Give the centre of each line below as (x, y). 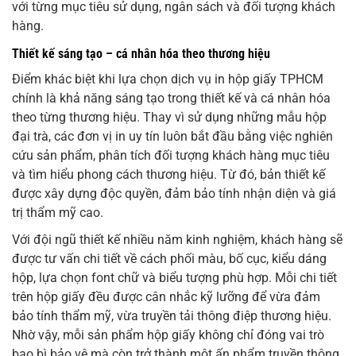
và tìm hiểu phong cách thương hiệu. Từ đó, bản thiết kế (168, 175)
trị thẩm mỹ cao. (58, 213)
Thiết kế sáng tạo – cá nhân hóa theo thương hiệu (141, 54)
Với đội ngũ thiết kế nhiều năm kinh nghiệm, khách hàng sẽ (177, 240)
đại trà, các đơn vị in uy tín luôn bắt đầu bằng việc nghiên (172, 137)
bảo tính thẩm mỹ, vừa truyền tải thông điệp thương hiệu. (172, 316)
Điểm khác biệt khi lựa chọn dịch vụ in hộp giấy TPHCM (168, 79)
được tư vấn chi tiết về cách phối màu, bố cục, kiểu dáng (169, 259)
